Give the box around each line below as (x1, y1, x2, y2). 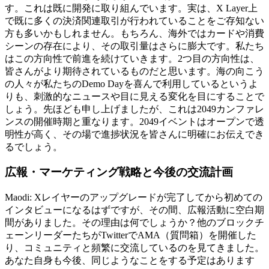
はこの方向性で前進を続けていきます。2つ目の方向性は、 (5, 53, 259, 64)
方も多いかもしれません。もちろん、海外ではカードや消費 (5, 28, 264, 38)
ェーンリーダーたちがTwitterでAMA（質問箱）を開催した (5, 230, 256, 241)
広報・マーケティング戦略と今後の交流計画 (5, 166, 233, 179)
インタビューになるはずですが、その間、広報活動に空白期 (5, 205, 264, 216)
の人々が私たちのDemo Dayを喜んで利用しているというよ (5, 78, 258, 89)
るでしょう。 (5, 141, 62, 152)
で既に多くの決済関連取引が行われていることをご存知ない (5, 15, 264, 26)
